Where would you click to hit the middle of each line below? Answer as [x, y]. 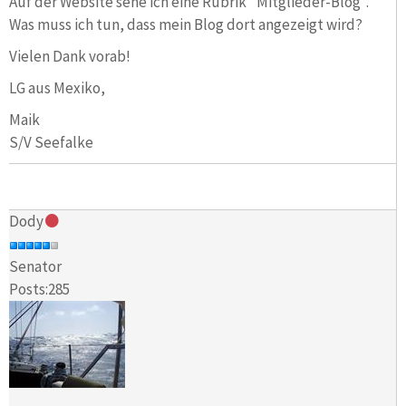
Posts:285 [39, 290]
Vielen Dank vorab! [70, 56]
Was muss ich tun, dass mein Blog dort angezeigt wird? [186, 24]
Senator [35, 267]
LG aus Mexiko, [57, 87]
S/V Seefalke [51, 142]
